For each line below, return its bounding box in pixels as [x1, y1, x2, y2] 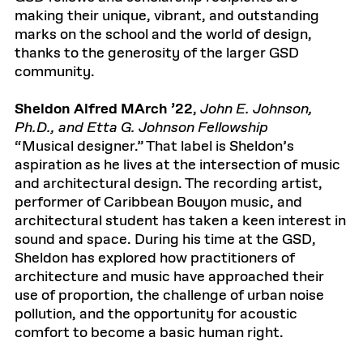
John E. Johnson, [200, 100, 313, 119]
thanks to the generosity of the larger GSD [15, 44, 299, 63]
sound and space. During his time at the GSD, [15, 230, 316, 250]
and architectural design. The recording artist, [15, 174, 322, 194]
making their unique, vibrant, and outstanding [15, 6, 319, 26]
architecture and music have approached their [15, 267, 324, 287]
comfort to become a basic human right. [15, 323, 284, 343]
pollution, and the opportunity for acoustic [15, 305, 297, 324]
